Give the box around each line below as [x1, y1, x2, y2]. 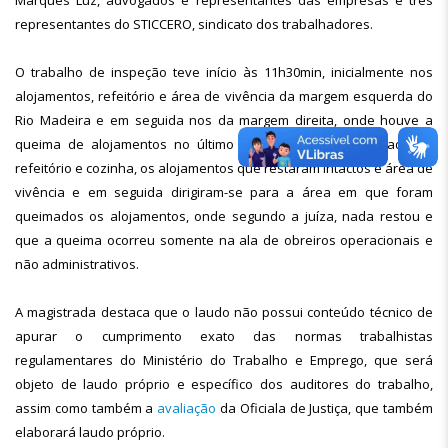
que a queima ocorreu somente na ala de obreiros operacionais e [15, 231, 433, 249]
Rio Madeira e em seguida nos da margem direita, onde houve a [15, 111, 433, 129]
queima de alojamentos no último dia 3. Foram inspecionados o [15, 135, 433, 153]
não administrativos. [15, 255, 139, 273]
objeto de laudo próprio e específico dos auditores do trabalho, [15, 375, 433, 393]
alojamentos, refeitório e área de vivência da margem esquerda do [15, 87, 433, 105]
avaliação [157, 399, 217, 417]
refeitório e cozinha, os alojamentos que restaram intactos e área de [15, 159, 433, 177]
